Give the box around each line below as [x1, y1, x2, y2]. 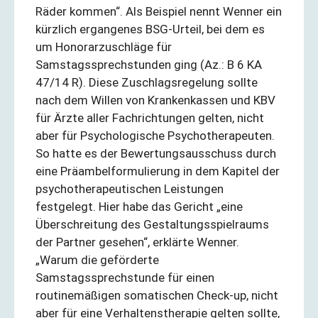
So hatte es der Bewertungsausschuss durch [35, 146, 276, 160]
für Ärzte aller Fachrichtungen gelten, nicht [35, 110, 264, 125]
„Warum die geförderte [35, 252, 159, 267]
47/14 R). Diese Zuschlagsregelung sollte [35, 75, 258, 89]
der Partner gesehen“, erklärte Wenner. [35, 234, 239, 249]
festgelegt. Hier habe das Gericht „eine [35, 199, 243, 214]
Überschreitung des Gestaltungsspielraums [35, 216, 269, 231]
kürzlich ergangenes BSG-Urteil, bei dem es [35, 21, 265, 36]
